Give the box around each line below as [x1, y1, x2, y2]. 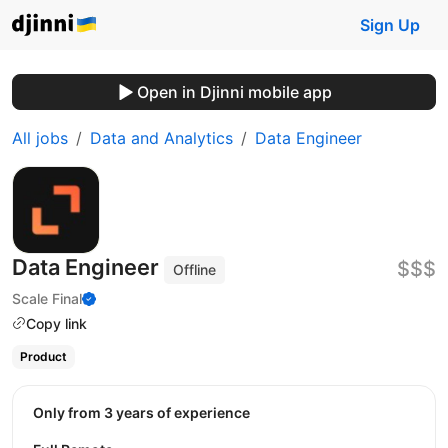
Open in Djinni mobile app [136, 82, 332, 102]
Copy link [26, 314, 87, 332]
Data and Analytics [90, 128, 233, 148]
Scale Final [12, 289, 82, 307]
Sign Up [360, 15, 420, 35]
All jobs [12, 128, 68, 148]
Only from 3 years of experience [44, 403, 250, 421]
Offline [173, 261, 217, 278]
